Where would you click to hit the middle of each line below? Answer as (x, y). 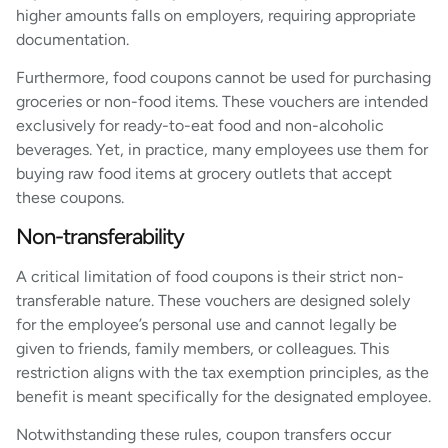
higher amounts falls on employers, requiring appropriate (216, 15)
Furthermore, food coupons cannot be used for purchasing (223, 78)
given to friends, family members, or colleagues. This (202, 348)
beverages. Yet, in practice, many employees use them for (222, 150)
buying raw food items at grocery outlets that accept (204, 174)
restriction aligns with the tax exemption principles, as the (222, 372)
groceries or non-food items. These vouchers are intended (222, 102)
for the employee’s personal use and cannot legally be (206, 324)
